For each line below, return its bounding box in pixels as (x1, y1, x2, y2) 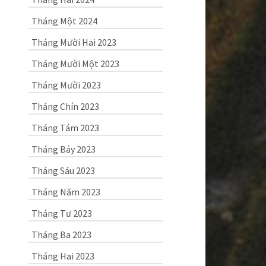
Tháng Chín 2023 (31, 100, 99, 112)
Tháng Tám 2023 (31, 122, 99, 134)
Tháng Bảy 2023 (31, 143, 96, 155)
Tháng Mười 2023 (31, 79, 101, 91)
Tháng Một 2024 (31, 15, 97, 27)
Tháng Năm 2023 (31, 186, 100, 198)
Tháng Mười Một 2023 (31, 58, 119, 69)
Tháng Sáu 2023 (31, 164, 95, 176)
